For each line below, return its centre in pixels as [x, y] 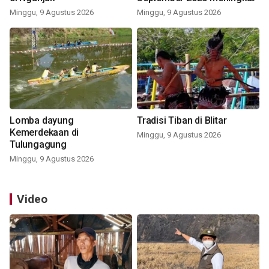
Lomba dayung [26, 121]
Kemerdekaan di [44, 133]
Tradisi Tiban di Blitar [182, 121]
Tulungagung [38, 145]
